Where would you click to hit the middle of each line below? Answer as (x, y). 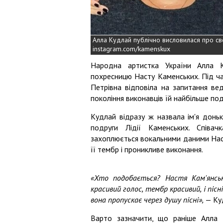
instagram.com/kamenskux (131, 49)
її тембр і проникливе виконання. (147, 149)
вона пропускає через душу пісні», (147, 199)
